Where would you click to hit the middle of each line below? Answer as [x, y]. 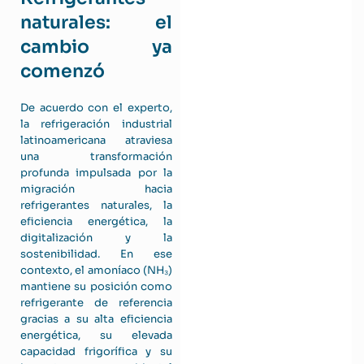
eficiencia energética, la [96, 221]
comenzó [63, 71]
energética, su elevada [96, 335]
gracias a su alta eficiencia [96, 319]
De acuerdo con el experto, [96, 108]
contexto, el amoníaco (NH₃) [96, 270]
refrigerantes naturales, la [96, 205]
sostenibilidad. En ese [96, 254]
